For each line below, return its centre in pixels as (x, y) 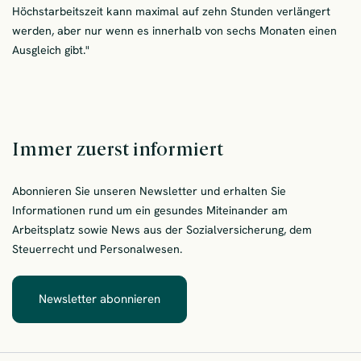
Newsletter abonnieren (100, 299)
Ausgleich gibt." (51, 50)
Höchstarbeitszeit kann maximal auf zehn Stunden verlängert (171, 11)
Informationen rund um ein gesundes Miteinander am (150, 211)
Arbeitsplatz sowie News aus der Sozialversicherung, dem (162, 230)
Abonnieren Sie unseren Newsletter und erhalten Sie (149, 191)
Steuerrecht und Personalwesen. (97, 249)
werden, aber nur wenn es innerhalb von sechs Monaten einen (174, 30)
